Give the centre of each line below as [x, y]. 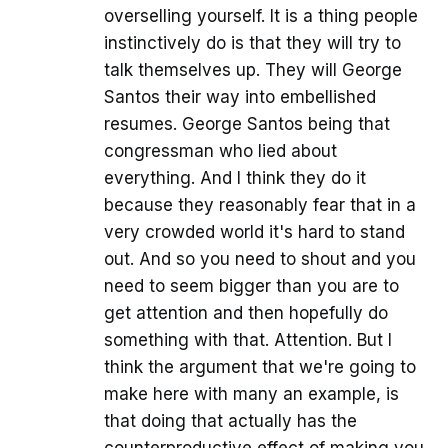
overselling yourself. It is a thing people [261, 15]
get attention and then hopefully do [246, 312]
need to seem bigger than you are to [251, 285]
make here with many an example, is [251, 393]
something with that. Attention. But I [248, 339]
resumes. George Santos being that [247, 123]
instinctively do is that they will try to [252, 42]
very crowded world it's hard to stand [254, 231]
